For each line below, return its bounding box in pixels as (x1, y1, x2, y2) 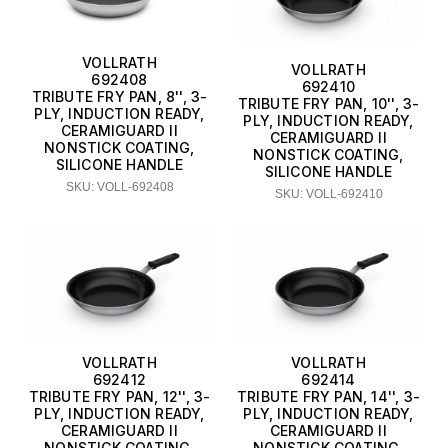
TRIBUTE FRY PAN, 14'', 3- (237, 388, 420, 406)
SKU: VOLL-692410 (274, 187, 383, 202)
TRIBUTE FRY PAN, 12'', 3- (28, 388, 211, 406)
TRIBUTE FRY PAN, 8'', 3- (31, 87, 208, 105)
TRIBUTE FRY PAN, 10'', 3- (237, 95, 420, 113)
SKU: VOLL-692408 (65, 179, 174, 194)
